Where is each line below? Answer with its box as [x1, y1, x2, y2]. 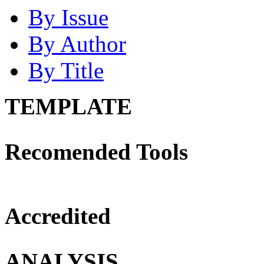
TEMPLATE [5, 93, 132, 119]
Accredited [5, 203, 111, 229]
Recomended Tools [5, 138, 188, 164]
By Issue [28, 4, 108, 30]
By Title [28, 57, 104, 83]
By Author [28, 31, 126, 57]
